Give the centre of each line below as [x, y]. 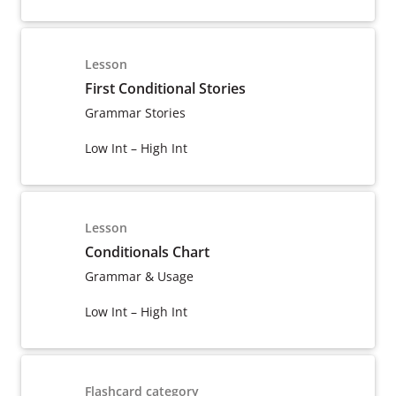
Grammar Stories [135, 113]
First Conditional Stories [165, 88]
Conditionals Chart [147, 252]
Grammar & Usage [139, 276]
